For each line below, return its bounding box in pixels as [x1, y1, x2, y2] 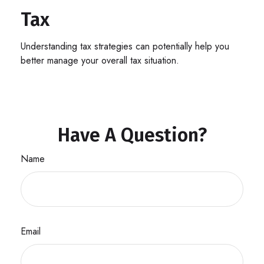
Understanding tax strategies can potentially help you [21, 39, 229, 54]
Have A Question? [57, 124, 207, 147]
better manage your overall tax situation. [21, 54, 179, 68]
